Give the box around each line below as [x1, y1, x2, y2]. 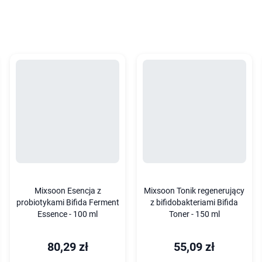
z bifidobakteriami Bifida [150, 197, 239, 208]
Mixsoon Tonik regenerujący [144, 185, 245, 196]
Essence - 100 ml [37, 209, 98, 219]
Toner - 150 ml [168, 209, 220, 219]
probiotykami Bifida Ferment [16, 197, 119, 208]
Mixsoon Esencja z [34, 185, 101, 196]
